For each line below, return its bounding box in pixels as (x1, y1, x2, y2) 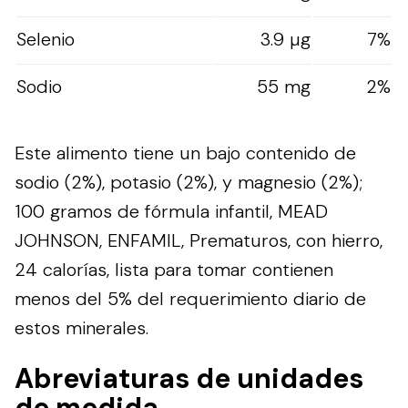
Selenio (16, 26, 75, 51)
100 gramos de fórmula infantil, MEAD (15, 199, 328, 223)
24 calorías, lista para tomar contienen (15, 257, 333, 281)
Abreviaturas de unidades (15, 361, 363, 397)
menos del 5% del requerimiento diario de (15, 286, 366, 311)
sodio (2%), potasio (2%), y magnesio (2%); (15, 169, 362, 194)
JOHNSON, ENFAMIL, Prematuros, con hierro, (15, 228, 382, 252)
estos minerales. (15, 315, 148, 340)
